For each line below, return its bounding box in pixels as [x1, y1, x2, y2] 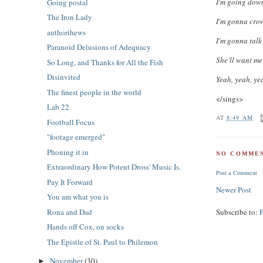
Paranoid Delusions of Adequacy [47, 42, 151, 53]
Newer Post [216, 184, 252, 195]
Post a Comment [216, 168, 258, 177]
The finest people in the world [47, 86, 142, 97]
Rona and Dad [47, 206, 93, 217]
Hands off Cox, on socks [47, 221, 124, 232]
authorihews [47, 26, 86, 38]
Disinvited [47, 72, 81, 83]
